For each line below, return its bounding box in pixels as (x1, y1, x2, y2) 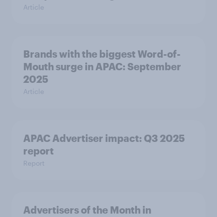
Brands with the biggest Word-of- (23, 48, 181, 60)
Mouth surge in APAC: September (23, 61, 181, 73)
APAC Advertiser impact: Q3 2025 (23, 132, 185, 144)
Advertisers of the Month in (23, 204, 151, 216)
